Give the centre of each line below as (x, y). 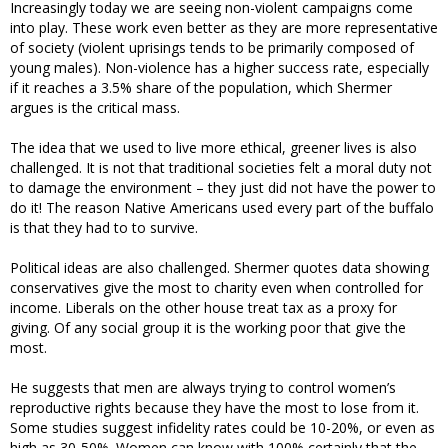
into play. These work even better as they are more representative (224, 28)
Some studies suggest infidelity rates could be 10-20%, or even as (222, 428)
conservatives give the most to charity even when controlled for (216, 288)
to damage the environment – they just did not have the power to (223, 188)
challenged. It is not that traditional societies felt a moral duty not (221, 168)
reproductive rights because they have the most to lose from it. (214, 408)
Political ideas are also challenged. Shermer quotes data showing (219, 268)
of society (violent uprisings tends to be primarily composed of (212, 48)
